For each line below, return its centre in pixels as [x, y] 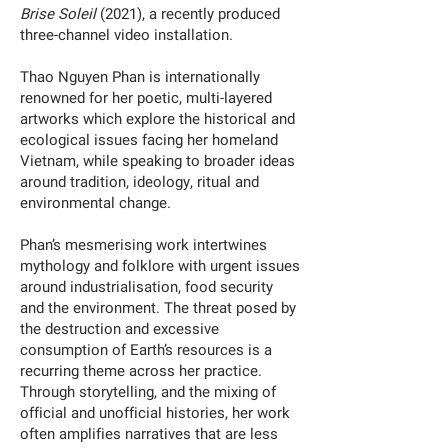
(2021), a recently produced [190, 14]
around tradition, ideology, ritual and [139, 182]
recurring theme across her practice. [141, 371]
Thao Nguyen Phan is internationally [140, 77]
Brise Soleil [60, 14]
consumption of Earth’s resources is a [146, 350]
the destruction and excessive [119, 329]
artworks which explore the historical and [157, 119]
